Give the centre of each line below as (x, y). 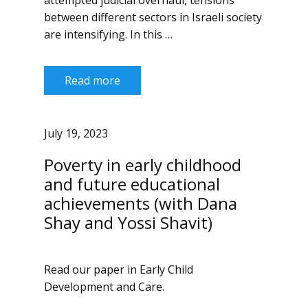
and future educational (132, 184)
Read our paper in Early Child (119, 269)
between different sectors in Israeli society (153, 17)
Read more (92, 80)
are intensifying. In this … (108, 34)
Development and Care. (104, 287)
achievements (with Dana (141, 203)
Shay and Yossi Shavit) (128, 222)
